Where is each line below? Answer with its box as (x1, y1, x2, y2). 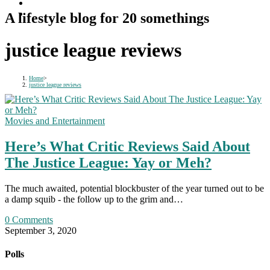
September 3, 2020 (5, 225, 77, 236)
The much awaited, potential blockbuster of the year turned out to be (5, 183, 264, 193)
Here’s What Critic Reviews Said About (5, 138, 250, 154)
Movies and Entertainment (5, 115, 105, 126)
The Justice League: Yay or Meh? (5, 154, 212, 171)
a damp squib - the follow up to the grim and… (5, 193, 183, 204)
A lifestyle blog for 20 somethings (5, 10, 209, 26)
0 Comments (5, 214, 53, 225)
